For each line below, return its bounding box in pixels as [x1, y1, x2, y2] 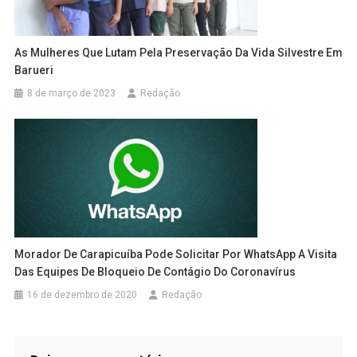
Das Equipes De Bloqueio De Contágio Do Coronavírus [14, 265, 296, 279]
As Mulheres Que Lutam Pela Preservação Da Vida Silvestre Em [14, 45, 343, 59]
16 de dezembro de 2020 [27, 289, 138, 301]
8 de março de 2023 [27, 87, 116, 99]
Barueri [14, 63, 54, 76]
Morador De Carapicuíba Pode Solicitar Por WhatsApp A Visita [14, 248, 338, 261]
